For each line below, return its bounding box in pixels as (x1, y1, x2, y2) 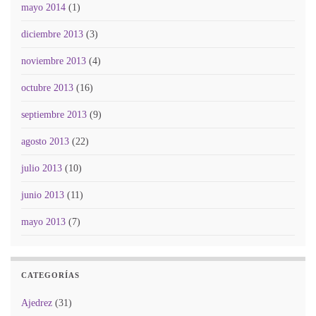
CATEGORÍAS (21, 271, 80, 279)
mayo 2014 (21, 1, 66, 13)
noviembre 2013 (21, 55, 86, 66)
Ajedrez (21, 297, 52, 308)
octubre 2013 (21, 82, 73, 93)
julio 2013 (21, 162, 62, 174)
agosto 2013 (21, 135, 69, 147)
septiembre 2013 (21, 109, 87, 120)
